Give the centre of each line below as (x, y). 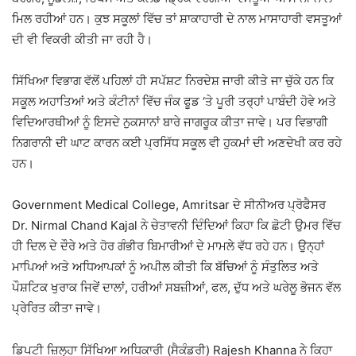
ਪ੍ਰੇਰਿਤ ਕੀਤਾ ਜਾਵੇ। (57, 308)
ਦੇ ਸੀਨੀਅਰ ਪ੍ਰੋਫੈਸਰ (278, 205)
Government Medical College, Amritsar (121, 205)
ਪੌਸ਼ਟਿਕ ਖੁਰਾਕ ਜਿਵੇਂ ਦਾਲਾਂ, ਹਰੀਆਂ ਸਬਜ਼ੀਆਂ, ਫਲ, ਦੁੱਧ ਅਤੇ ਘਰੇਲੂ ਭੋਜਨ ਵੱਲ (176, 288)
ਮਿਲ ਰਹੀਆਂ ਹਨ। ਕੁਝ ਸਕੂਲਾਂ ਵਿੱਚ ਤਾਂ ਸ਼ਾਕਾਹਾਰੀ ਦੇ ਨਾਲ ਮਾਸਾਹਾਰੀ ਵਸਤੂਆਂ (177, 19)
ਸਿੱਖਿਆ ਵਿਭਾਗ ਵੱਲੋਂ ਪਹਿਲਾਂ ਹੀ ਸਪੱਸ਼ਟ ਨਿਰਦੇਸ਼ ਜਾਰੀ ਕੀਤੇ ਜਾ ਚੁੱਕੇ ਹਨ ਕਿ (173, 81)
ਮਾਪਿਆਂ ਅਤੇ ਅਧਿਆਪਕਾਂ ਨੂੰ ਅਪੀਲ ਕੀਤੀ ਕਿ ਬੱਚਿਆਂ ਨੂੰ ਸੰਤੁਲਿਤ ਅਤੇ (165, 267)
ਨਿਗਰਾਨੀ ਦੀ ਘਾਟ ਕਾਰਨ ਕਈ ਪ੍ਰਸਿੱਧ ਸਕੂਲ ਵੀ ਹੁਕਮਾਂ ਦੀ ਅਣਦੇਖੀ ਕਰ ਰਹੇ (177, 143)
